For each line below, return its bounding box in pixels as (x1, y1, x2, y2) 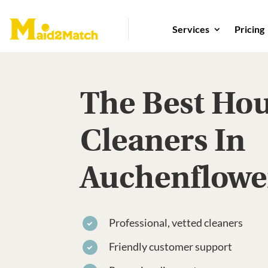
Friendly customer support (108, 240, 232, 253)
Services (172, 23, 210, 35)
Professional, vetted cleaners (108, 216, 243, 229)
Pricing (234, 23, 265, 35)
